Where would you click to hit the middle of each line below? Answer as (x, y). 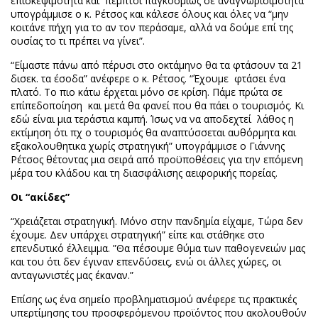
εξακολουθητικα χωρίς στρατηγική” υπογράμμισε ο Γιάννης (148, 146)
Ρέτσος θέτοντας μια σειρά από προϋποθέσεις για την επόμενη (157, 159)
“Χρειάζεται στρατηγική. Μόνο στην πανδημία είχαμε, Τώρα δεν (157, 221)
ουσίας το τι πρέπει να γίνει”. (78, 41)
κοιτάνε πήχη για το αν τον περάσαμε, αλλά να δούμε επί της (152, 27)
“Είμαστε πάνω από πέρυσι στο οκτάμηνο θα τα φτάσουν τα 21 (157, 65)
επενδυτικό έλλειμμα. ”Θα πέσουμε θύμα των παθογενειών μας (158, 248)
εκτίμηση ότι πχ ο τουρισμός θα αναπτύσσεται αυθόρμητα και (153, 132)
